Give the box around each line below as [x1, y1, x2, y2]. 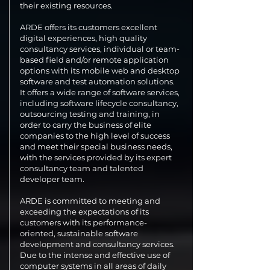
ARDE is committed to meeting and [20, 196, 160, 206]
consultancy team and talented [20, 163, 143, 173]
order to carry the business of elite [20, 120, 151, 130]
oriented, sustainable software [20, 228, 138, 238]
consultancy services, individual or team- [20, 44, 180, 54]
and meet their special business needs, [20, 142, 172, 151]
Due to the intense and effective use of [20, 250, 170, 260]
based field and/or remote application [20, 55, 169, 64]
